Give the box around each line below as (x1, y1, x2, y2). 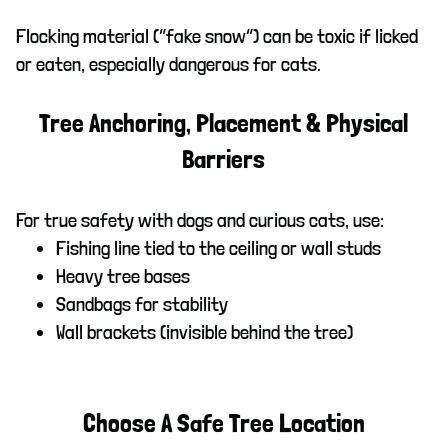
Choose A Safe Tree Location (82, 410, 365, 437)
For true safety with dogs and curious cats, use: (16, 207, 384, 232)
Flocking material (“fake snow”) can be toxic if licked (16, 23, 418, 48)
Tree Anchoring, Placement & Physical (39, 110, 409, 137)
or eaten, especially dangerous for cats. (16, 51, 321, 76)
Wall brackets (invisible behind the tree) (56, 319, 353, 344)
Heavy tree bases (56, 263, 190, 288)
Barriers (182, 146, 266, 173)
